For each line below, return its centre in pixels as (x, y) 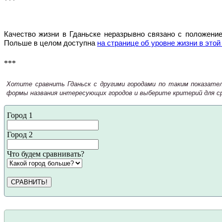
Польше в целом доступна (51, 43)
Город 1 (20, 115)
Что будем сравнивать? (46, 154)
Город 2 (20, 135)
